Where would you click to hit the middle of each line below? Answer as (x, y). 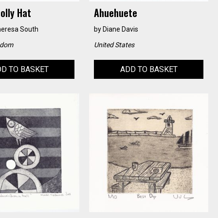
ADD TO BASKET (149, 69)
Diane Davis (121, 29)
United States (114, 45)
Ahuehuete (116, 12)
